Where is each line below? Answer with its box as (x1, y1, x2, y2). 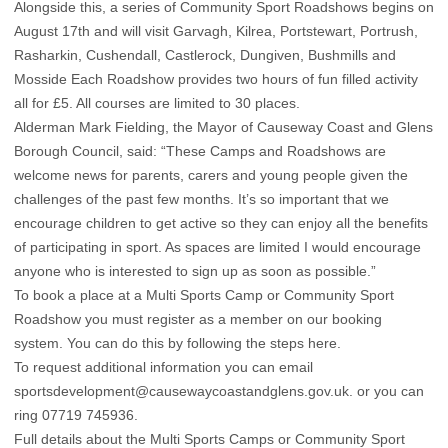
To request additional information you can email (14, 358, 313, 375)
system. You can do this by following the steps (14, 334, 308, 351)
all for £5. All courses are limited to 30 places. (14, 94, 300, 111)
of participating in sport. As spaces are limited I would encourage (14, 238, 421, 255)
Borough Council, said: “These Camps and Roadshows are (14, 142, 386, 159)
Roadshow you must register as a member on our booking (14, 310, 382, 327)
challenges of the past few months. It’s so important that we (14, 190, 389, 207)
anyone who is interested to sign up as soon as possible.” (14, 262, 376, 279)
